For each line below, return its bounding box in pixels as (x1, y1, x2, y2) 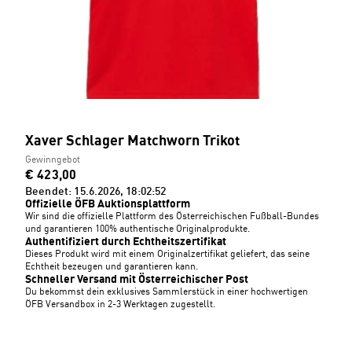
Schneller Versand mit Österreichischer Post (25, 274, 248, 285)
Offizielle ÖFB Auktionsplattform (25, 199, 190, 210)
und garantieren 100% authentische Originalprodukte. (25, 225, 250, 234)
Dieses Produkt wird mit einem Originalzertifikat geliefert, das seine (25, 250, 310, 259)
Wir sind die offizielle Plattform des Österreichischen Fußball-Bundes (25, 212, 319, 222)
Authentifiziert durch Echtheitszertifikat (25, 236, 226, 247)
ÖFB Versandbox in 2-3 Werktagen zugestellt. (25, 300, 215, 310)
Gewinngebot (25, 156, 80, 165)
